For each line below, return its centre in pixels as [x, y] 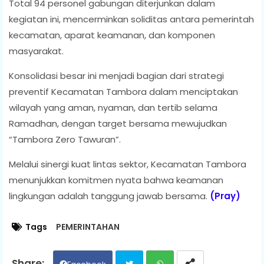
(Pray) [226, 196]
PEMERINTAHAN [88, 227]
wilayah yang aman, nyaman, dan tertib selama [113, 107]
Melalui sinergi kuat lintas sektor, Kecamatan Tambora [128, 164]
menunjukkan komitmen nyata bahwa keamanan [116, 180]
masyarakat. [36, 51]
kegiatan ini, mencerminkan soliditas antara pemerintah [131, 19]
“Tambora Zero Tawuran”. [65, 139]
